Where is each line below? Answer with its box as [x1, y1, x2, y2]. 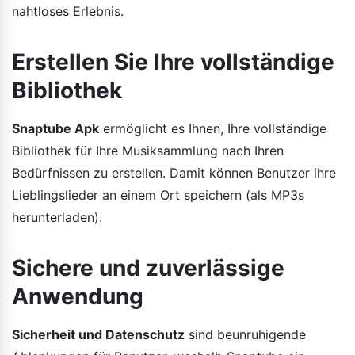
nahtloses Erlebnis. [12, 2, 124, 19]
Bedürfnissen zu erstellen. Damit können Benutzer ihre [12, 164, 336, 181]
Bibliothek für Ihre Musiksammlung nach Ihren [12, 142, 284, 158]
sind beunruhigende [185, 326, 306, 342]
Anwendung [12, 282, 143, 310]
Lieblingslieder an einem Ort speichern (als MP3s [12, 186, 304, 203]
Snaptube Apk [12, 120, 99, 136]
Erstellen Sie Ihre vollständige [12, 48, 334, 75]
